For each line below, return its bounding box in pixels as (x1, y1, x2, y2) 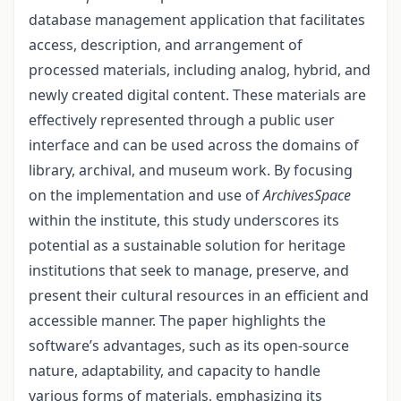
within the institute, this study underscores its (29, 210, 339, 230)
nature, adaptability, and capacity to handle (29, 361, 320, 380)
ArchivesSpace (263, 185, 351, 205)
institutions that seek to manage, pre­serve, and (29, 260, 349, 280)
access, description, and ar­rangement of (29, 35, 303, 55)
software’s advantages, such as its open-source (29, 336, 349, 355)
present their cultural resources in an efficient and (29, 286, 369, 305)
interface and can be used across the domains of (29, 135, 359, 155)
